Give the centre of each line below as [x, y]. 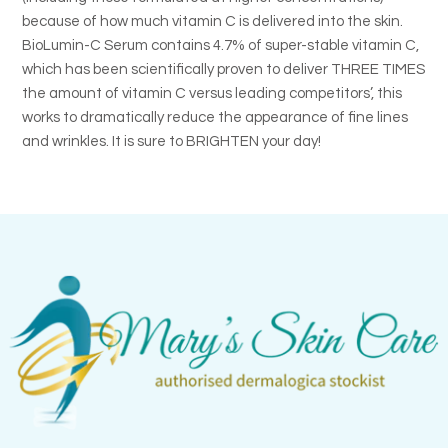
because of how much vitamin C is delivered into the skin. [213, 21]
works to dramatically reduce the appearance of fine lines [215, 117]
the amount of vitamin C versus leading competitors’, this [212, 93]
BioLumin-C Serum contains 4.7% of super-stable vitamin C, [221, 45]
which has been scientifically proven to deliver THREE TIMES [224, 69]
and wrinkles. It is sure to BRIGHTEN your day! [172, 141]
